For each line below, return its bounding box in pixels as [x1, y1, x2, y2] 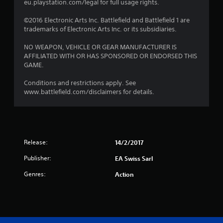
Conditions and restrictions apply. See [24, 79, 136, 87]
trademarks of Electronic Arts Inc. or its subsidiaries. [24, 25, 177, 33]
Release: [24, 138, 48, 146]
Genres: [24, 170, 46, 178]
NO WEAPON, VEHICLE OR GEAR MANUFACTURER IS [24, 43, 177, 51]
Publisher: [24, 154, 51, 162]
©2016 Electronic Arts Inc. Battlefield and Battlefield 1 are [24, 16, 190, 24]
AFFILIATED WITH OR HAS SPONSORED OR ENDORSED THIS [24, 52, 197, 60]
